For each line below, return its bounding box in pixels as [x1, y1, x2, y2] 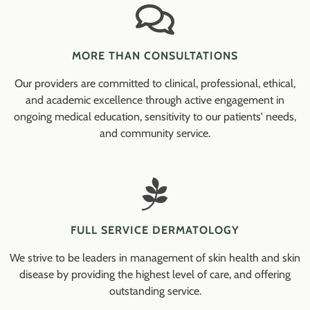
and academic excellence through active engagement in [26, 93, 284, 107]
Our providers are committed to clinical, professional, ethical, [15, 76, 295, 90]
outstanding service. [109, 284, 201, 298]
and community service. [100, 126, 210, 140]
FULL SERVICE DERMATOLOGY [71, 223, 239, 237]
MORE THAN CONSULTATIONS [72, 48, 238, 62]
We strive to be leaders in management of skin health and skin [10, 250, 300, 264]
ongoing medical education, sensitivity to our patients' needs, [14, 109, 296, 123]
